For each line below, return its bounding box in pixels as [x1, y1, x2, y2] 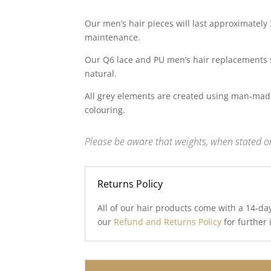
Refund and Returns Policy [114, 216, 222, 228]
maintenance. [85, 31, 141, 43]
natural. [85, 68, 117, 79]
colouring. [85, 104, 126, 116]
